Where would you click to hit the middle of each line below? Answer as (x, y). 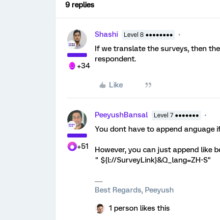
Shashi (106, 34)
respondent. (115, 59)
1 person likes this (139, 208)
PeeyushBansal (121, 115)
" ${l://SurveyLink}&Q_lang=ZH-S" (153, 160)
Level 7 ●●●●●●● (176, 115)
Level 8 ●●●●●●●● (148, 35)
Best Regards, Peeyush (134, 190)
